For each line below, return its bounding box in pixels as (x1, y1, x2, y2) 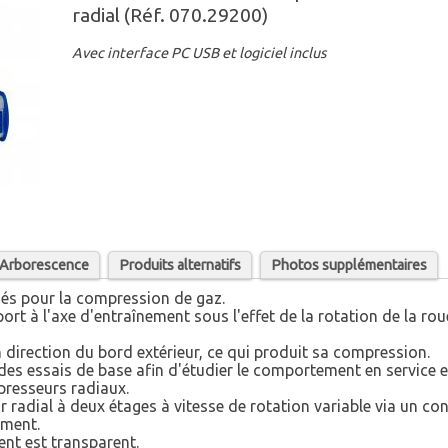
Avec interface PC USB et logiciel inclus (72, 45, 327, 62)
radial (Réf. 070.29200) (72, 4, 269, 27)
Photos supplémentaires (271, 257, 428, 274)
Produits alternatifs (119, 257, 242, 274)
